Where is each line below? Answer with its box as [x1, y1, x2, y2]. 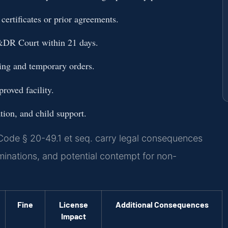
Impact [61, 211, 86, 221]
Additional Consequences [115, 199, 209, 209]
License [59, 199, 88, 209]
